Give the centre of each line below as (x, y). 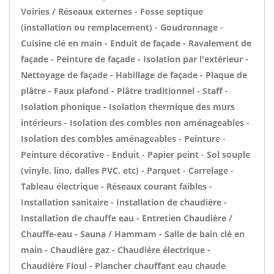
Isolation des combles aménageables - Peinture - (123, 139)
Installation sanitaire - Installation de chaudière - (124, 202)
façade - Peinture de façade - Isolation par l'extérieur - (135, 59)
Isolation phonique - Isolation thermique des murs (128, 107)
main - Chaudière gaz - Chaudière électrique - (116, 250)
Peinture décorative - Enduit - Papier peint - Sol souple (135, 154)
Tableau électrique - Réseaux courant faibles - (117, 186)
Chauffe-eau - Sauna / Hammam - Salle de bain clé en (133, 234)
